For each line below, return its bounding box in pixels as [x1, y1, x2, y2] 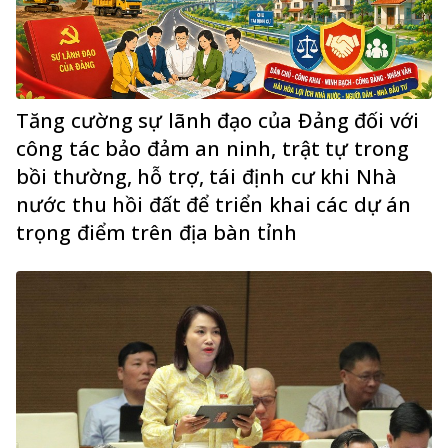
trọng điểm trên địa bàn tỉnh [16, 218, 297, 246]
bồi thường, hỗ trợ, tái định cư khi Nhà [16, 162, 397, 190]
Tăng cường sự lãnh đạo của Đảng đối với [16, 106, 419, 134]
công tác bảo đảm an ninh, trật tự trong [16, 134, 409, 162]
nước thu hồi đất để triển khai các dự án [16, 190, 412, 218]
